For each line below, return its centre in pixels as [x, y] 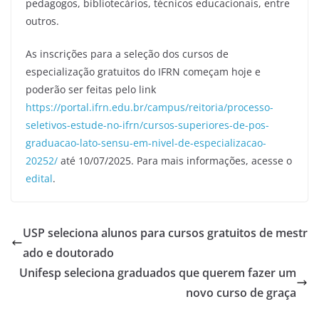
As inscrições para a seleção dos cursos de [127, 54]
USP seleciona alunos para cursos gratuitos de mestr [165, 233]
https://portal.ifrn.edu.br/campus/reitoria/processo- [150, 107]
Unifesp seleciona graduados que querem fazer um [158, 273]
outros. [42, 21]
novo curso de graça [241, 293]
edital [39, 178]
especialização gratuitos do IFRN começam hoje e [143, 72]
